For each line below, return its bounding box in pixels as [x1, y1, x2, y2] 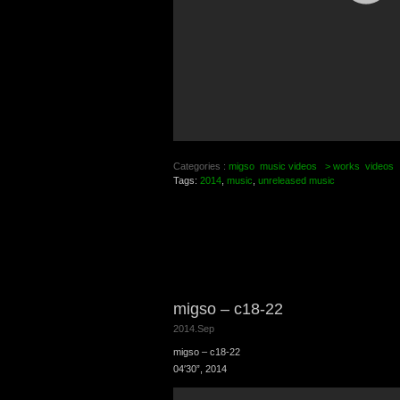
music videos [260, 160, 317, 171]
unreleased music [258, 174, 335, 186]
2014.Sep [173, 322, 214, 334]
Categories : [173, 160, 229, 171]
